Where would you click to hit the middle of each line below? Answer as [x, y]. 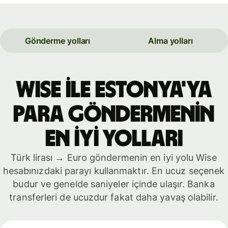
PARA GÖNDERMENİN [114, 114]
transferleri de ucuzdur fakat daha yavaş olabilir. [114, 197]
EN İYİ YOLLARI [114, 139]
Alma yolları [170, 41]
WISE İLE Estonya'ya [114, 90]
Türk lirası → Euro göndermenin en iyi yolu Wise [114, 157]
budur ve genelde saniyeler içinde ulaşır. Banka [114, 184]
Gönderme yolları [58, 41]
